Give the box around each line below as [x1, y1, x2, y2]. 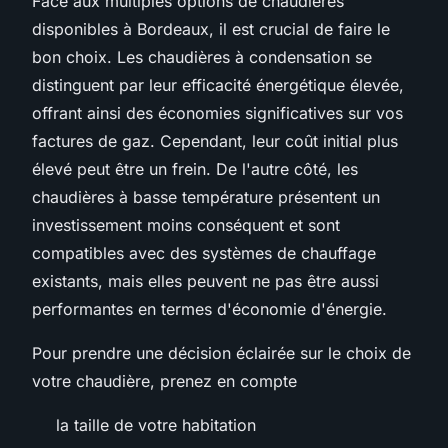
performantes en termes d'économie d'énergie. [32, 298, 387, 319]
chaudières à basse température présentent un [32, 186, 380, 207]
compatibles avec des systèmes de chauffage [32, 242, 376, 263]
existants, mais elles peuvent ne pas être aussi [32, 270, 379, 291]
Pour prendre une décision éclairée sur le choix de [32, 342, 411, 363]
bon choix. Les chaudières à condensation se [32, 46, 372, 67]
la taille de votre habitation [56, 414, 256, 435]
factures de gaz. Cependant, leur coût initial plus [32, 130, 398, 151]
